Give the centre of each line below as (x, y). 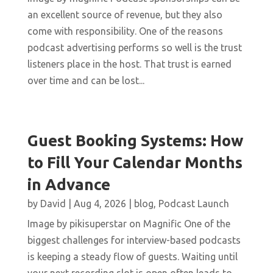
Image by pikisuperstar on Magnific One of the (129, 224)
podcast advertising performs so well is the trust (134, 48)
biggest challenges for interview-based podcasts (134, 240)
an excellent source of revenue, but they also (125, 15)
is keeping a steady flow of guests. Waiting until (132, 257)
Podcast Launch (193, 204)
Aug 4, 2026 (100, 204)
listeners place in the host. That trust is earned (129, 64)
